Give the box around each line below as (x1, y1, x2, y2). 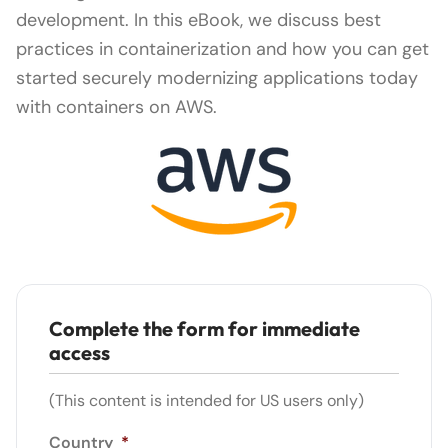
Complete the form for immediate (49, 315, 360, 341)
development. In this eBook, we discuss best (16, 7, 381, 32)
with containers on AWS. (16, 94, 217, 119)
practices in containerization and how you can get (16, 36, 429, 61)
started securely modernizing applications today (16, 65, 418, 90)
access (49, 339, 110, 365)
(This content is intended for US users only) (49, 389, 364, 411)
